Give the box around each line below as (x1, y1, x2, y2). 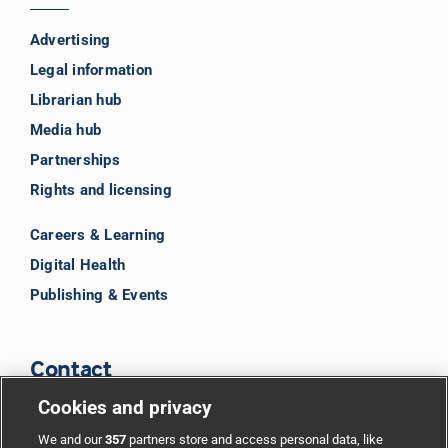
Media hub (29, 120, 102, 139)
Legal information (29, 60, 153, 79)
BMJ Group (193, 420, 255, 438)
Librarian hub (29, 90, 122, 109)
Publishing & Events (29, 285, 169, 304)
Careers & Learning (29, 225, 166, 244)
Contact (29, 353, 112, 383)
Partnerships (29, 150, 120, 169)
